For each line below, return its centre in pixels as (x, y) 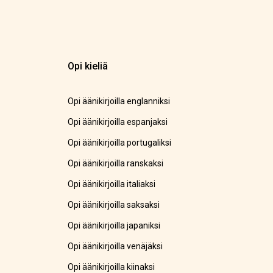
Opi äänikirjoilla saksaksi (114, 205)
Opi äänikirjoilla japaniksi (114, 226)
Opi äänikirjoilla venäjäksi (115, 246)
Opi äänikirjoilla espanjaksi (118, 122)
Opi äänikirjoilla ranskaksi (116, 164)
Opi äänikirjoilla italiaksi (112, 184)
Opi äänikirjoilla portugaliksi (120, 143)
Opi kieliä (88, 66)
